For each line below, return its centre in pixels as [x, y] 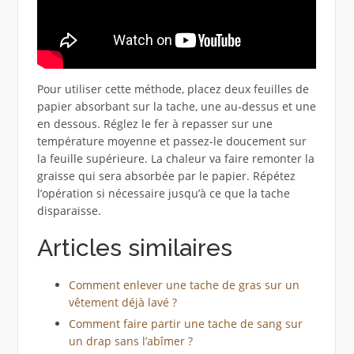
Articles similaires [134, 248]
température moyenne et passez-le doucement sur [171, 141]
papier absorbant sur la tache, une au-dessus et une [176, 107]
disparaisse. [69, 211]
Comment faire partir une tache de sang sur [185, 324]
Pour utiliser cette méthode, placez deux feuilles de [173, 89]
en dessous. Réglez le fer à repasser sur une [154, 124]
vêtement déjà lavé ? [122, 303]
